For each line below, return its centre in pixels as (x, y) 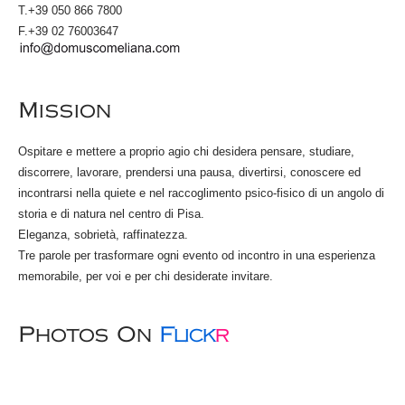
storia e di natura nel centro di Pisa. (111, 213)
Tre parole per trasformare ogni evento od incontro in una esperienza (197, 255)
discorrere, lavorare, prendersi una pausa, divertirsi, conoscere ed (189, 172)
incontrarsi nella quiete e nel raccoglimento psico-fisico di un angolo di (201, 193)
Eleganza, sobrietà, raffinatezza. (103, 234)
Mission (65, 110)
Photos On (89, 334)
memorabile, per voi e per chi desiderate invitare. (146, 276)
